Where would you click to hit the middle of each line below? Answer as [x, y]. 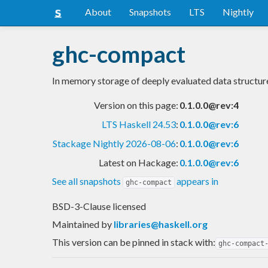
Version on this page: [136, 105]
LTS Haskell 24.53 [139, 124]
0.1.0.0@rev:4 [209, 105]
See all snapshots [87, 181]
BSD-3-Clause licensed [99, 206]
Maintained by [83, 224]
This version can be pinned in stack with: [134, 242]
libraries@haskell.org [161, 224]
